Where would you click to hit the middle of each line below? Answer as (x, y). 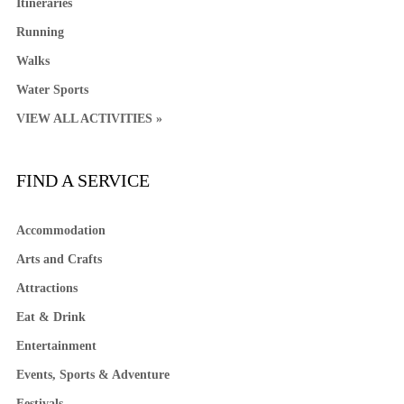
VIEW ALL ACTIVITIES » (89, 118)
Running (40, 32)
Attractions (46, 288)
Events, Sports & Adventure (92, 374)
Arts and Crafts (59, 259)
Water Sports (52, 89)
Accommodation (60, 230)
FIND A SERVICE (83, 180)
